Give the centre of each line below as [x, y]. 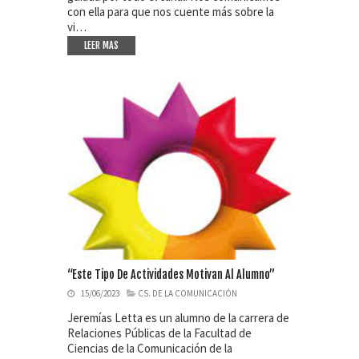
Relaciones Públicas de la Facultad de [159, 333]
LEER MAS [101, 45]
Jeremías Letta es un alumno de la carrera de [178, 317]
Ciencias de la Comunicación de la [150, 348]
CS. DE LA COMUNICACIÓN [188, 293]
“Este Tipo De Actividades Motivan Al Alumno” [171, 274]
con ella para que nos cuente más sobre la [171, 11]
